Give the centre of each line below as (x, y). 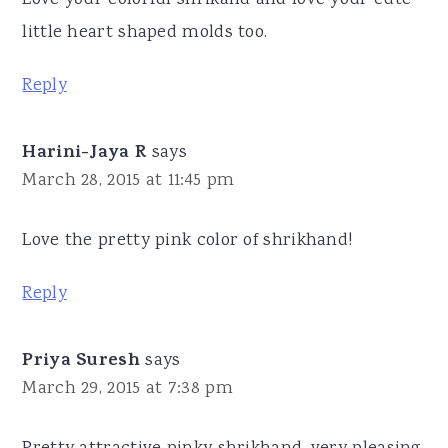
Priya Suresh (81, 361)
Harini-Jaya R (84, 153)
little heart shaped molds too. (145, 32)
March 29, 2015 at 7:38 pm (127, 388)
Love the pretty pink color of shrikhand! (187, 240)
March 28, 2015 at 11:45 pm (128, 180)
